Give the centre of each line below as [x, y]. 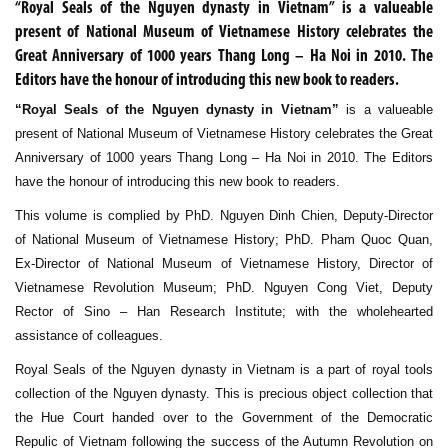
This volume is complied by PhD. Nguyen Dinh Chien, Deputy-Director [224, 215]
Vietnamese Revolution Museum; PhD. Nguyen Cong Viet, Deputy [224, 287]
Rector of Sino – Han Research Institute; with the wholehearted [224, 311]
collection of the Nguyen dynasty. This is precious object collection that [224, 393]
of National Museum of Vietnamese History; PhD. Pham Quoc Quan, [224, 239]
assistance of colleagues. [89, 335]
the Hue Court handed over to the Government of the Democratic [224, 417]
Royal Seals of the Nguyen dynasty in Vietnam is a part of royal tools [224, 369]
